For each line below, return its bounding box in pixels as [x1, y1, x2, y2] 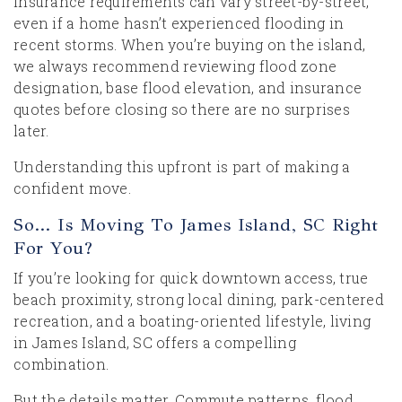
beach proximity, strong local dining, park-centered [13, 290, 384, 309]
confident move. [13, 179, 131, 197]
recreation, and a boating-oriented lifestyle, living [13, 311, 371, 330]
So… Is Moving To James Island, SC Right [13, 214, 379, 236]
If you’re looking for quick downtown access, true [13, 268, 369, 287]
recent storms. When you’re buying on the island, [13, 35, 365, 54]
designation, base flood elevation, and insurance [13, 78, 362, 97]
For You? [13, 237, 92, 259]
